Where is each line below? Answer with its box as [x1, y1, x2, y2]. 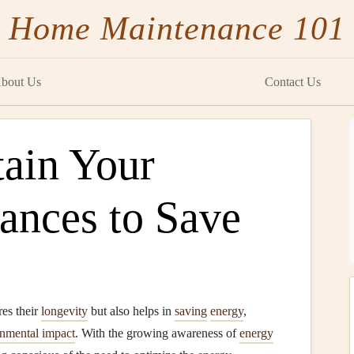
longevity [41, 304, 88, 318]
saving [175, 304, 207, 318]
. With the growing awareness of [75, 326, 239, 340]
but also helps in [88, 304, 175, 318]
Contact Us [265, 75, 322, 88]
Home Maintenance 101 [9, 10, 345, 47]
